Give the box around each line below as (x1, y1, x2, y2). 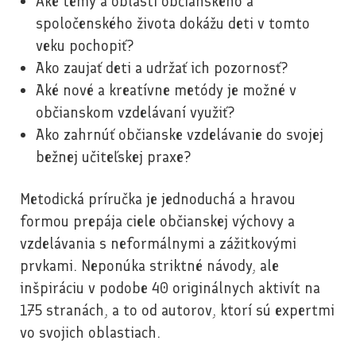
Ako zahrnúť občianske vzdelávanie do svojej (36, 126, 323, 145)
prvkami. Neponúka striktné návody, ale (20, 257, 279, 276)
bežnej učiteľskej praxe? (36, 148, 192, 167)
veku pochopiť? (36, 37, 134, 56)
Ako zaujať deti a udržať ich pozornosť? (36, 59, 288, 78)
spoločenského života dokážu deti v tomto (36, 14, 310, 33)
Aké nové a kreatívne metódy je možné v (36, 81, 296, 100)
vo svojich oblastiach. (20, 323, 164, 342)
